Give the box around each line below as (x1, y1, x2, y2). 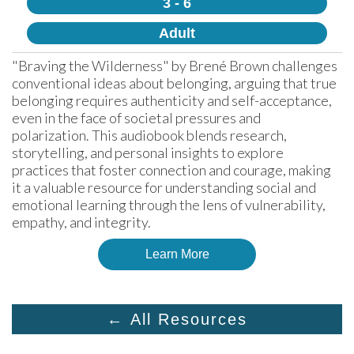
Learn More (145, 247, 209, 262)
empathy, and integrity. (12, 213, 151, 232)
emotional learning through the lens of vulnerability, (12, 196, 328, 214)
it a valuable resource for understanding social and (12, 179, 318, 197)
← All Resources (107, 311, 247, 328)
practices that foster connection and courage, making (12, 161, 333, 179)
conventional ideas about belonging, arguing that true (12, 74, 339, 92)
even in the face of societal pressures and (12, 109, 263, 127)
